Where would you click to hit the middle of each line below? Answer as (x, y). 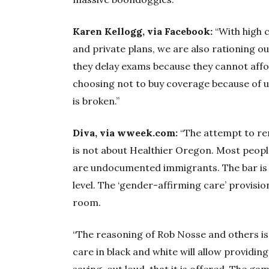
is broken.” (96, 101)
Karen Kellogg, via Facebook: (143, 32)
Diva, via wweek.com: (127, 133)
